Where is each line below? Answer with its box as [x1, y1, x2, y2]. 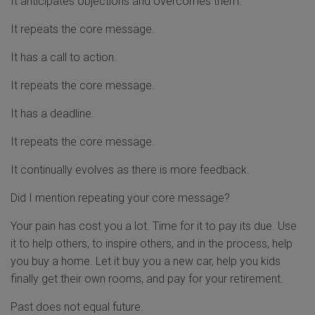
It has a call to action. [11, 51, 117, 64]
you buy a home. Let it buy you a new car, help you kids [11, 255, 281, 268]
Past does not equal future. [11, 300, 143, 314]
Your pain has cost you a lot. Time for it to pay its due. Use [11, 219, 297, 233]
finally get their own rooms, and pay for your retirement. [11, 272, 283, 285]
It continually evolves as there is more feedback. [11, 163, 250, 176]
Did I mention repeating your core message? [11, 191, 230, 205]
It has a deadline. [11, 107, 94, 120]
